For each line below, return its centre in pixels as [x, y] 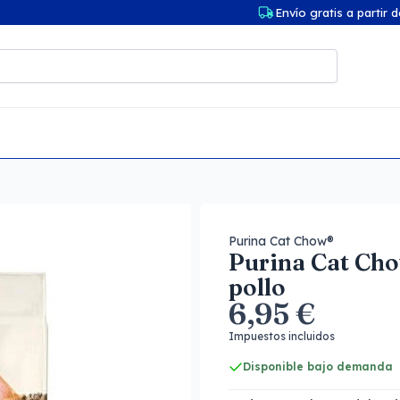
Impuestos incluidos [282, 336]
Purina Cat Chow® [281, 241]
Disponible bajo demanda [318, 367]
